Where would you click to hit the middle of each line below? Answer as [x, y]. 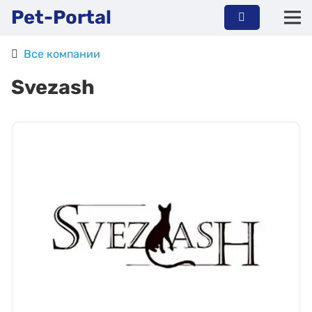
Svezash [53, 87]
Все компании [62, 54]
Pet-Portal [61, 17]
